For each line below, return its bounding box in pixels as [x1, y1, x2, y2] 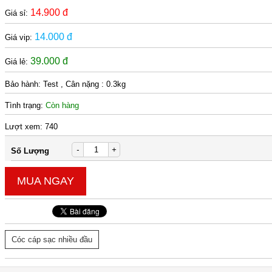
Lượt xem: [5, 122, 46, 131]
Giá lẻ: [5, 57, 31, 66]
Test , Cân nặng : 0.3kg [43, 80, 126, 89]
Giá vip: [5, 33, 35, 42]
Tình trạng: [5, 101, 46, 110]
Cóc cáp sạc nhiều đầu [12, 235, 93, 244]
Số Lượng [11, 146, 50, 155]
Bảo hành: [5, 80, 44, 89]
